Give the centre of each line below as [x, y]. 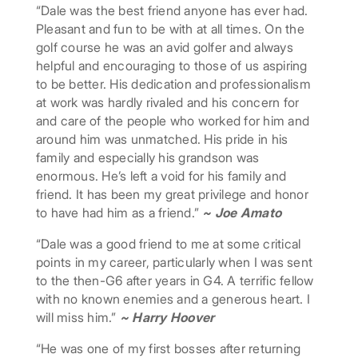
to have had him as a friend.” [119, 213]
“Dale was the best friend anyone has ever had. [172, 11]
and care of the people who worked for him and [173, 121]
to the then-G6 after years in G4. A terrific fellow [175, 281]
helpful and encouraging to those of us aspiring [171, 66]
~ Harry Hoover [167, 318]
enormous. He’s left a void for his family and [161, 176]
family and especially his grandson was [147, 158]
